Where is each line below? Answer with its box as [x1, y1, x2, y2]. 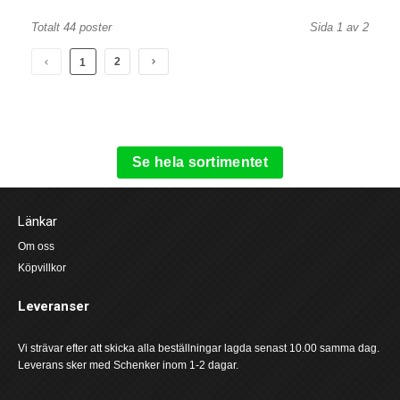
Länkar [18, 213, 57, 229]
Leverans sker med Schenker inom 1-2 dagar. [18, 359, 238, 371]
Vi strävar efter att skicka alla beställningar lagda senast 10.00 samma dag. [18, 342, 379, 354]
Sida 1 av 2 [310, 20, 369, 34]
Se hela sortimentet [132, 154, 268, 170]
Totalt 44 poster [31, 20, 112, 34]
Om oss [18, 240, 54, 253]
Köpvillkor [18, 262, 66, 274]
